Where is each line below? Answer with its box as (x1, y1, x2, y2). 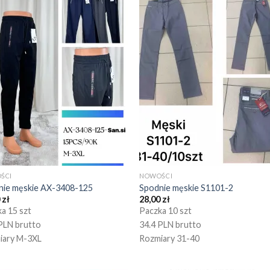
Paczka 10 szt (139, 206, 192, 216)
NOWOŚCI (139, 172, 173, 180)
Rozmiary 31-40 (139, 233, 200, 244)
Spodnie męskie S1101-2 (139, 182, 234, 193)
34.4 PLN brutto (139, 219, 202, 230)
